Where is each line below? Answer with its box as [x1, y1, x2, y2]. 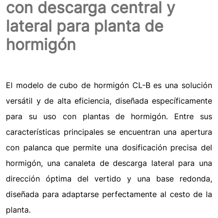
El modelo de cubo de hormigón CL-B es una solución [6, 80, 212, 91]
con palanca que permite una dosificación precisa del [6, 143, 212, 153]
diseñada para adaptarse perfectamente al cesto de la [6, 189, 212, 200]
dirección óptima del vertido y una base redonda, [6, 174, 212, 184]
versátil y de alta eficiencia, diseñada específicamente [6, 96, 212, 106]
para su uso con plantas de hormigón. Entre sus [6, 111, 212, 122]
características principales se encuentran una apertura [6, 127, 212, 137]
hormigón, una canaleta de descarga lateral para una [6, 158, 212, 168]
